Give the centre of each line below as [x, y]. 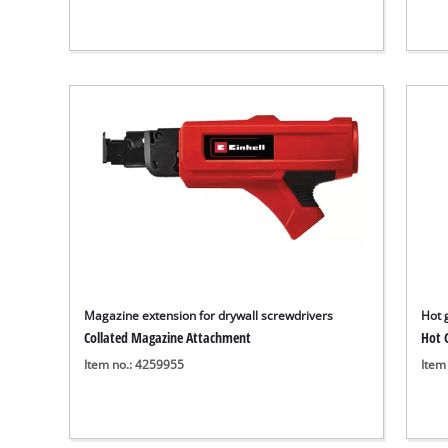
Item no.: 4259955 [134, 364]
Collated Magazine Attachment [168, 338]
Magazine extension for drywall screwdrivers [209, 316]
